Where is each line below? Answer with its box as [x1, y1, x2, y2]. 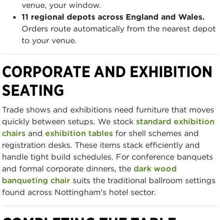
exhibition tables [45, 128, 113, 138]
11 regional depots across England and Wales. [22, 11, 205, 22]
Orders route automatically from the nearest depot [22, 23, 216, 33]
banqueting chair [2, 175, 70, 185]
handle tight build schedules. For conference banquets [2, 151, 213, 162]
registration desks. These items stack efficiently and [2, 139, 200, 150]
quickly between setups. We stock [2, 116, 136, 126]
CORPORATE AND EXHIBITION [2, 61, 213, 81]
